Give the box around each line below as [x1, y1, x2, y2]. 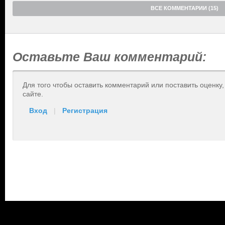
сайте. [23, 90, 43, 98]
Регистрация [62, 106, 107, 115]
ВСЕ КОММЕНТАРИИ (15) [151, 5, 218, 11]
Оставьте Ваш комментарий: [13, 50, 206, 64]
